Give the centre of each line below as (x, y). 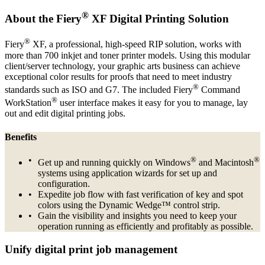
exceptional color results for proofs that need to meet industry (118, 76)
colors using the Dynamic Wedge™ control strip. (129, 205)
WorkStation (28, 103)
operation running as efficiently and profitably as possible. (146, 227)
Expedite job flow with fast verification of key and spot (140, 195)
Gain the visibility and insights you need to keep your (137, 216)
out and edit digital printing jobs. (65, 114)
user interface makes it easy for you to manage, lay (153, 103)
